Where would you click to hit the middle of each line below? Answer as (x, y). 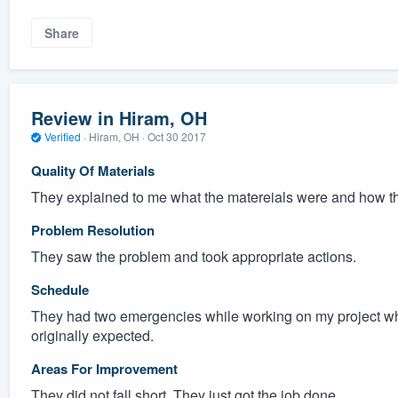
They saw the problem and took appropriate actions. (193, 256)
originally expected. (92, 335)
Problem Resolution (92, 230)
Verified (62, 137)
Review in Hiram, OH (119, 118)
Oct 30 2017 (176, 137)
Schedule (60, 289)
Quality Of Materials (92, 170)
